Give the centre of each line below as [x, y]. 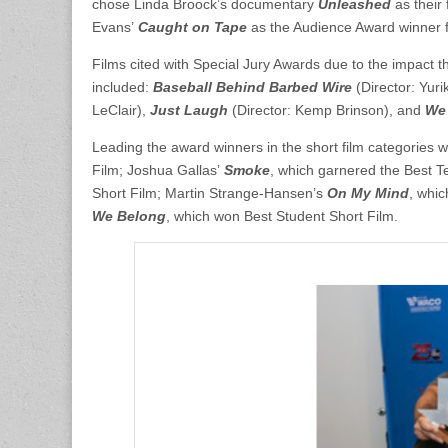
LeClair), [121, 109]
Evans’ [113, 26]
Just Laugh [189, 109]
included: [122, 86]
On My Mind [368, 192]
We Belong [129, 215]
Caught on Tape [190, 26]
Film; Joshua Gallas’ [158, 169]
